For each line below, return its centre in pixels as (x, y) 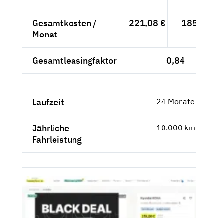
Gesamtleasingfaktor (74, 60)
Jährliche (51, 128)
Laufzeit (48, 102)
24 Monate (175, 101)
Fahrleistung (57, 139)
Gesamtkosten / (64, 23)
